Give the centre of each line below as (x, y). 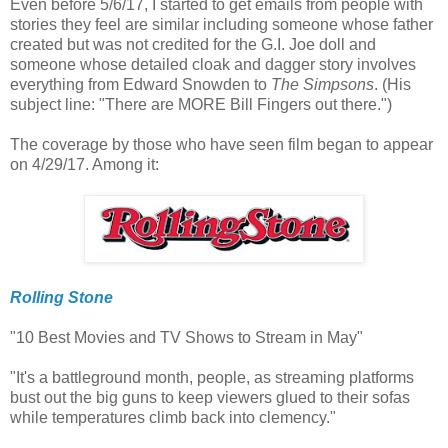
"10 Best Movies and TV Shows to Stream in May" (186, 338)
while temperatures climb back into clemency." (175, 418)
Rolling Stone (61, 298)
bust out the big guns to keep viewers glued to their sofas (210, 398)
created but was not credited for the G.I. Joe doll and (193, 45)
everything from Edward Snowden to (140, 85)
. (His (392, 85)
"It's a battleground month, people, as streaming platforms (212, 378)
